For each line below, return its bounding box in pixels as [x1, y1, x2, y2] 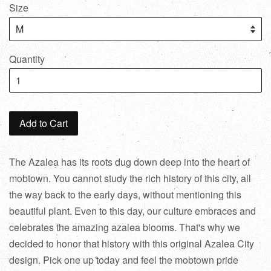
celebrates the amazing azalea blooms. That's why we [9, 220, 240, 235]
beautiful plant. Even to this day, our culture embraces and [9, 204, 256, 218]
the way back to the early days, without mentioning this [9, 188, 241, 202]
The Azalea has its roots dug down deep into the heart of [9, 155, 250, 169]
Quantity [9, 52, 45, 67]
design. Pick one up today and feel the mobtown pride [9, 253, 238, 267]
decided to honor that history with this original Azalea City [9, 237, 254, 251]
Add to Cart [19, 116, 68, 131]
